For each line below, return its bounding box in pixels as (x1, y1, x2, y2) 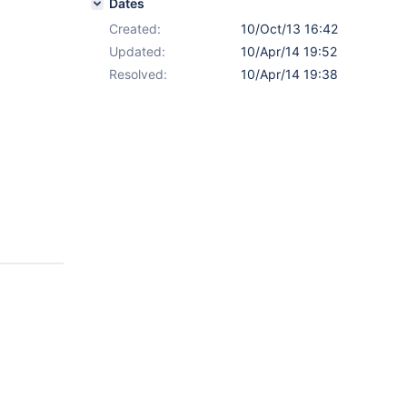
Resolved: (109, 66, 167, 82)
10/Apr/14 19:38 (241, 66, 338, 82)
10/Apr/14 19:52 (241, 44, 337, 59)
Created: (109, 21, 161, 36)
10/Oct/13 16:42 (241, 21, 338, 36)
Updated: (109, 44, 165, 59)
